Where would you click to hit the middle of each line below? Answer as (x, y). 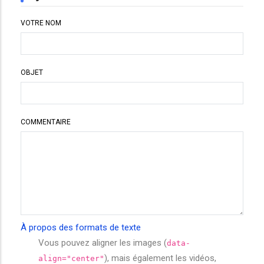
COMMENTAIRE (46, 122)
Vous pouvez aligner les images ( (103, 243)
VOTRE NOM (41, 23)
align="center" (71, 258)
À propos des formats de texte (81, 227)
